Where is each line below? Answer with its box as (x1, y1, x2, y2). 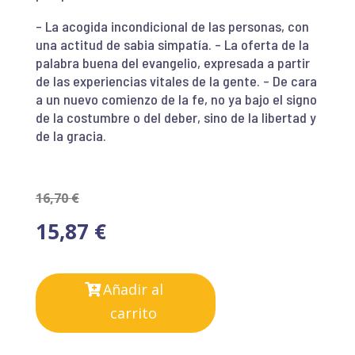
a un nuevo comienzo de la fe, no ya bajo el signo (35, 90, 317, 108)
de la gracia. (35, 126, 106, 144)
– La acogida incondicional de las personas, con (35, 17, 309, 35)
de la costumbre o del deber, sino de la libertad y (35, 108, 316, 126)
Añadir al (103, 280, 164, 300)
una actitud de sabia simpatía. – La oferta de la (35, 35, 309, 53)
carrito (109, 303, 157, 323)
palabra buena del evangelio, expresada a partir (35, 53, 310, 71)
